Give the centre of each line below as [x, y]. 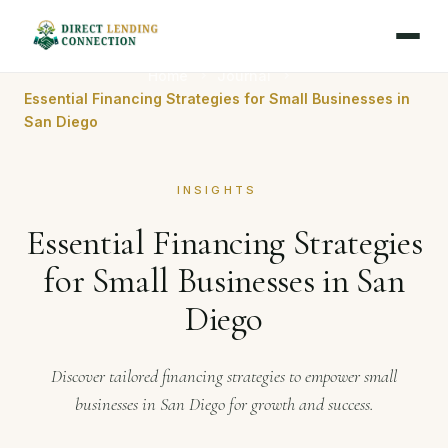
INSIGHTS [217, 190]
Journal [244, 75]
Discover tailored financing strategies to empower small [224, 376]
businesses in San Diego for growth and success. [224, 404]
